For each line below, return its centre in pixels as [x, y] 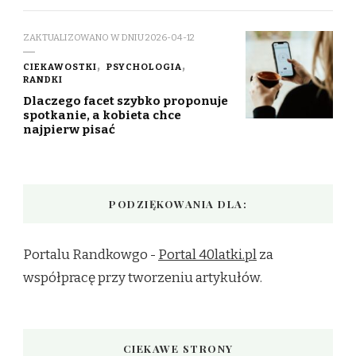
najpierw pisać [69, 129]
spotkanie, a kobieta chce [102, 115]
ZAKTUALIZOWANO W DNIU [84, 37]
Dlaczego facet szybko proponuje [126, 101]
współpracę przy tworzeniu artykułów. [143, 277]
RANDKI [43, 79]
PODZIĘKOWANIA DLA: [178, 203]
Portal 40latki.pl [207, 254]
